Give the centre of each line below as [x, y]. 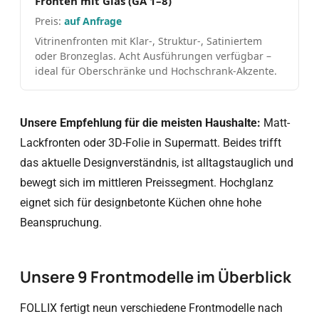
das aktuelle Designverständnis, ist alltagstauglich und [157, 163]
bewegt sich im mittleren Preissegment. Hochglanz [147, 183]
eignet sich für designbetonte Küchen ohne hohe [141, 203]
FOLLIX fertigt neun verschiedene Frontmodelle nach [151, 308]
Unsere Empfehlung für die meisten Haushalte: [140, 123]
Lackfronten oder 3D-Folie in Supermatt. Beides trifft [151, 143]
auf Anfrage [93, 21]
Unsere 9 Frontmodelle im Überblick [156, 277]
